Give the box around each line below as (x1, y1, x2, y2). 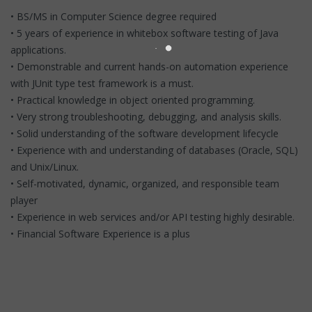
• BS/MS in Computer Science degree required (10, 9, 217, 23)
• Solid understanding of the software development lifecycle (10, 126, 279, 140)
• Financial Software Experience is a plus (10, 226, 190, 240)
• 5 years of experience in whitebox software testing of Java (10, 26, 279, 40)
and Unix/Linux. (10, 159, 79, 173)
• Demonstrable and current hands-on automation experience (10, 59, 288, 73)
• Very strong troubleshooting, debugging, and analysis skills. (10, 109, 281, 123)
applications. (10, 42, 66, 56)
